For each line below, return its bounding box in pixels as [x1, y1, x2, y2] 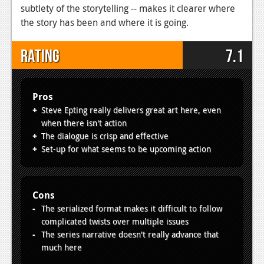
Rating [21, 45, 60, 67]
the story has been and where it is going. [21, 15, 189, 29]
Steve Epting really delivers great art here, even [41, 104, 221, 115]
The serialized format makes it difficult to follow [41, 202, 222, 214]
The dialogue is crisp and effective [41, 130, 169, 141]
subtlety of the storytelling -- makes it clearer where [21, 1, 235, 15]
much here [41, 241, 82, 253]
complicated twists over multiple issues [41, 215, 189, 227]
